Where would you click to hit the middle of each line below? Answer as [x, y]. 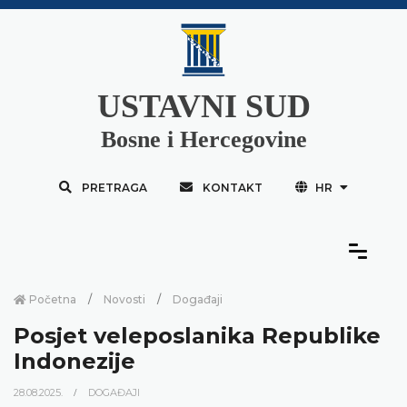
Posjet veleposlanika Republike [197, 335]
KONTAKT [232, 187]
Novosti [124, 299]
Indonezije [74, 361]
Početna [51, 299]
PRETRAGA [114, 187]
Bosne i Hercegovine [203, 139]
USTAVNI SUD [203, 106]
